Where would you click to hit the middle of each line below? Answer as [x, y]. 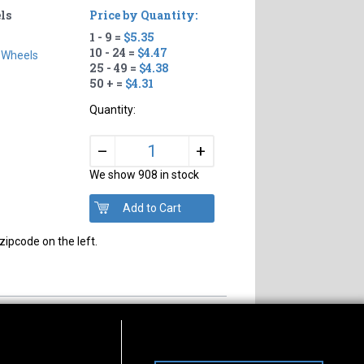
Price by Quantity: [143, 15]
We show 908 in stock [144, 174]
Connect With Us [174, 351]
